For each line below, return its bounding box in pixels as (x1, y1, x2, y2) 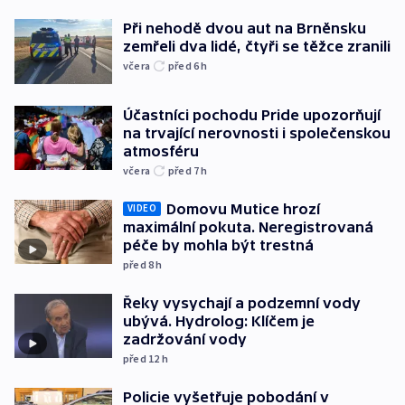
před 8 (123, 257, 156, 271)
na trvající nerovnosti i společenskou (123, 124, 391, 141)
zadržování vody (123, 330, 247, 347)
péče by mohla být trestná (123, 236, 314, 253)
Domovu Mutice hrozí (166, 200, 320, 217)
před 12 (123, 351, 162, 365)
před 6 (168, 59, 202, 73)
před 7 (168, 163, 202, 177)
